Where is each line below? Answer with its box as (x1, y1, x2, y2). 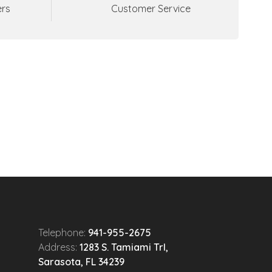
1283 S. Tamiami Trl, (80, 241, 168, 254)
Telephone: (38, 226, 88, 239)
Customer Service (111, 2, 191, 15)
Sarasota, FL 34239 (38, 256, 124, 268)
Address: (38, 241, 80, 254)
